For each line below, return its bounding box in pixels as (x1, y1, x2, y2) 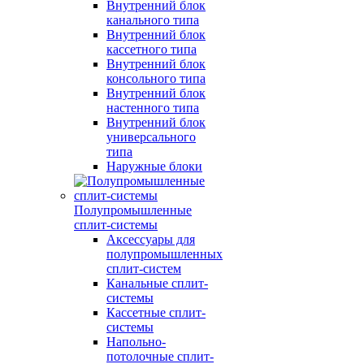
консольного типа (106, 71, 206, 85)
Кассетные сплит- (106, 305, 206, 319)
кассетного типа (106, 42, 197, 56)
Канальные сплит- (106, 276, 208, 290)
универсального (106, 130, 196, 144)
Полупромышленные (74, 203, 192, 217)
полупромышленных (106, 247, 223, 261)
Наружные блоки (106, 159, 202, 173)
